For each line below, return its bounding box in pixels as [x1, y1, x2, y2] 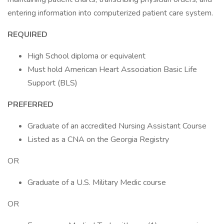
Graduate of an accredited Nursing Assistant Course [27, 120, 206, 131]
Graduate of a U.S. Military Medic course [27, 177, 166, 188]
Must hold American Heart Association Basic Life [27, 64, 197, 75]
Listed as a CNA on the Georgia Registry [27, 134, 169, 145]
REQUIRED [7, 29, 47, 40]
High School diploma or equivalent [27, 50, 145, 61]
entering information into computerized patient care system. [7, 7, 213, 18]
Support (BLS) [27, 77, 77, 88]
